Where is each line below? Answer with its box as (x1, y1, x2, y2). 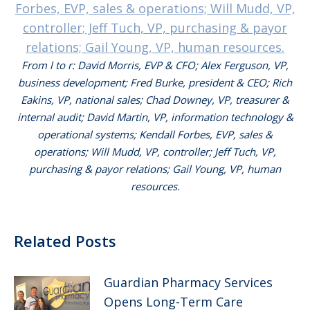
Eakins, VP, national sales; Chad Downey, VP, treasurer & (21, 93, 289, 107)
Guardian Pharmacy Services (104, 274, 273, 291)
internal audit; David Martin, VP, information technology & (17, 110, 293, 124)
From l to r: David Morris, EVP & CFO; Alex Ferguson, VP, (21, 58, 289, 72)
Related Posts (14, 230, 116, 251)
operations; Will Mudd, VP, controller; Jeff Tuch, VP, (34, 145, 276, 158)
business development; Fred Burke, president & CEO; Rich (18, 75, 292, 89)
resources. (130, 179, 180, 193)
